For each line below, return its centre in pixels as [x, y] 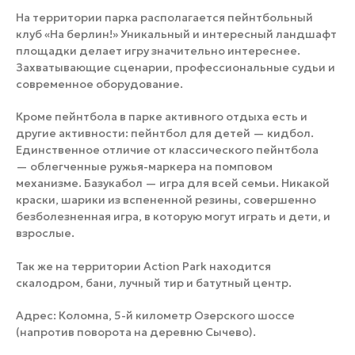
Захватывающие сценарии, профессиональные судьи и [176, 68]
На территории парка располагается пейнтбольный [164, 18]
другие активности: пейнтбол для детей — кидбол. [165, 134]
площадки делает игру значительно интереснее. [158, 51]
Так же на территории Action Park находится [143, 267]
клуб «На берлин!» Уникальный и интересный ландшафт [176, 34]
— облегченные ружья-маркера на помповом [144, 167]
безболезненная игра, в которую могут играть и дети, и [173, 217]
